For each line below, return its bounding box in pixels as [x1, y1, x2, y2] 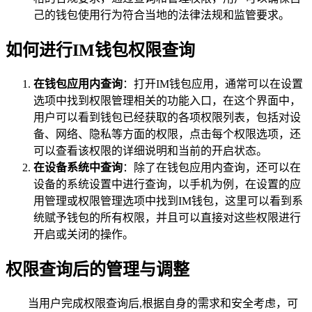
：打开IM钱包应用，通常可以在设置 [123, 78, 303, 91]
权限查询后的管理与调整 [6, 260, 189, 279]
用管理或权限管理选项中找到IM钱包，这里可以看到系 [33, 195, 303, 208]
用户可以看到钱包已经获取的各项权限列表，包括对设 [33, 111, 301, 124]
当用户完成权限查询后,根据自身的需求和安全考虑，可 [28, 297, 298, 310]
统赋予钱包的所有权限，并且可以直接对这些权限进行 [33, 212, 301, 224]
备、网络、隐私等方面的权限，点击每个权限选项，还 [33, 128, 301, 141]
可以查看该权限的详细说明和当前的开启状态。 [33, 145, 267, 157]
